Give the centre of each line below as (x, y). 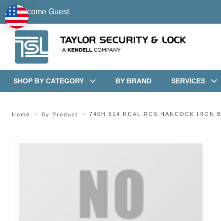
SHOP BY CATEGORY (48, 81)
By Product (60, 114)
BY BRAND (133, 81)
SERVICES (188, 81)
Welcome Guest (41, 12)
